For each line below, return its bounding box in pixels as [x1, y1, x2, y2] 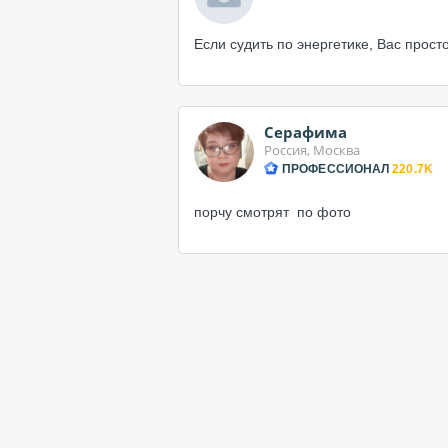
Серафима [264, 122, 347, 142]
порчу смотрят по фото [194, 204, 351, 220]
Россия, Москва [264, 141, 360, 159]
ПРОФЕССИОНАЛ [282, 162, 390, 176]
